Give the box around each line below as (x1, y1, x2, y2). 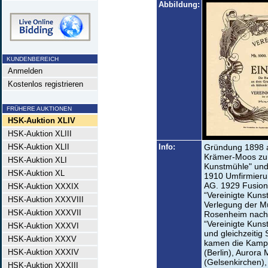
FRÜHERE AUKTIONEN (3, 105, 72, 112)
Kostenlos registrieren (3, 80, 83, 89)
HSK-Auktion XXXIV (3, 248, 79, 257)
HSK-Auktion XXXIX (3, 182, 79, 191)
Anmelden (3, 66, 42, 75)
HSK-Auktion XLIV (8, 116, 75, 125)
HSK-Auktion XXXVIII (3, 195, 84, 204)
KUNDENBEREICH (3, 56, 59, 62)
